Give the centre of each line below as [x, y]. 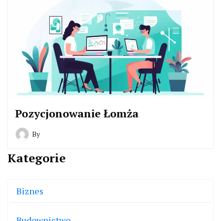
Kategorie [37, 158]
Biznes [30, 191]
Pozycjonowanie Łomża [77, 113]
